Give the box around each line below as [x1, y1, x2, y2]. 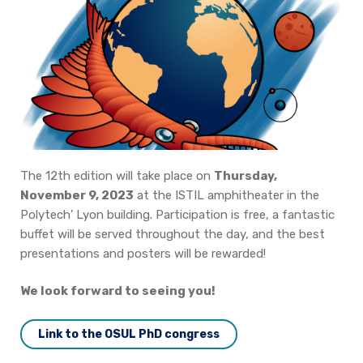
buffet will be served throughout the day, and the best [20, 226, 325, 241]
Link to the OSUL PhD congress [38, 327, 220, 341]
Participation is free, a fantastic [156, 207, 335, 222]
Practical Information [16, 49, 160, 64]
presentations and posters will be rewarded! [20, 246, 266, 261]
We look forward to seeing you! [20, 284, 216, 298]
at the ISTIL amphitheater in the [134, 187, 319, 203]
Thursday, [214, 168, 277, 183]
